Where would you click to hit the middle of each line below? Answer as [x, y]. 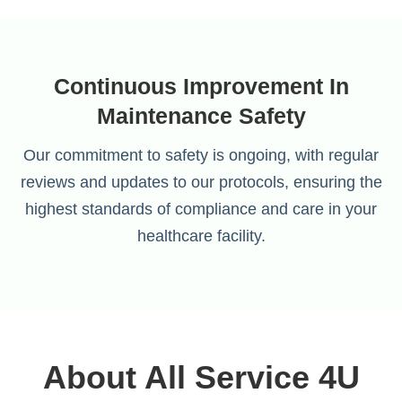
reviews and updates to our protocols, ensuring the [201, 183]
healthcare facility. [201, 236]
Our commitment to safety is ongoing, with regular [201, 156]
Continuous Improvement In [201, 87]
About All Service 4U [201, 378]
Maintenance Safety [201, 116]
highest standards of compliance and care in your [201, 210]
